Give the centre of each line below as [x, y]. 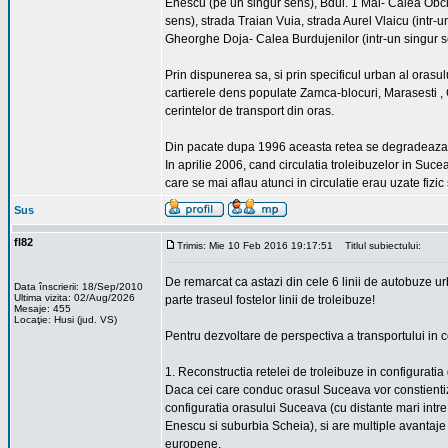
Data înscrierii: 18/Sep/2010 [78, 286]
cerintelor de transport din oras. [249, 111]
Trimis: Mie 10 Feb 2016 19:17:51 [255, 245]
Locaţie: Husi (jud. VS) [65, 319]
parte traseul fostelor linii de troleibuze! [270, 300]
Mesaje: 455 [42, 308]
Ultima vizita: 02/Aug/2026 [74, 297]
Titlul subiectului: [378, 245]
